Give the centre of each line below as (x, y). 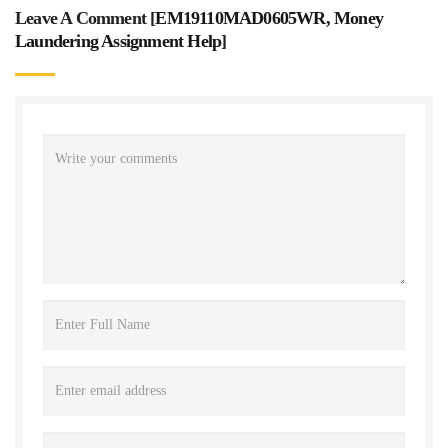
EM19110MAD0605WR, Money (269, 17)
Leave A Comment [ (85, 17)
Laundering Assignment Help (118, 40)
